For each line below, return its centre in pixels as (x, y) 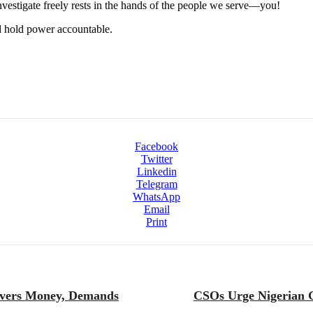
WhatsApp (156, 196)
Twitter (156, 159)
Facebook (156, 146)
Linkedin (156, 171)
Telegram (156, 184)
